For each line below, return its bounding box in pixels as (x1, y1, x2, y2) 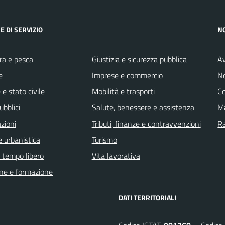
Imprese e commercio (91, 69, 163, 81)
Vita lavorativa (91, 149, 140, 162)
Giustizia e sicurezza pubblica (91, 53, 187, 65)
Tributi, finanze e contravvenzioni (91, 117, 201, 130)
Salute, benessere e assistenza (91, 101, 194, 114)
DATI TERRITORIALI (119, 192, 176, 203)
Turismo (91, 133, 117, 146)
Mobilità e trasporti (91, 85, 155, 97)
